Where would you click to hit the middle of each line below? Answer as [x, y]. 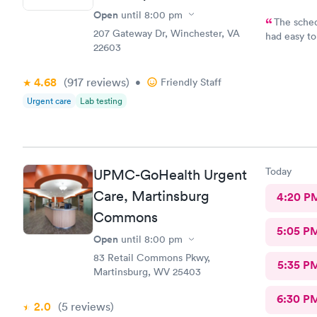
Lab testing [101, 100]
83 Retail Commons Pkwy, [152, 258]
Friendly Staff [191, 82]
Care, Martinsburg [151, 196]
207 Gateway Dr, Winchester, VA [167, 33]
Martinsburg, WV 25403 [147, 272]
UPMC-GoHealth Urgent [170, 175]
